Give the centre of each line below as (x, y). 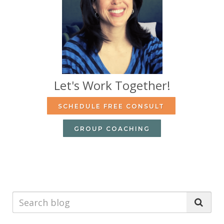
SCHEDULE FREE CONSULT (111, 106)
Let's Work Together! (112, 85)
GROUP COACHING (112, 129)
